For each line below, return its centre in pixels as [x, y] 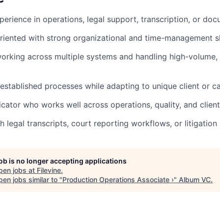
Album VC [195, 179]
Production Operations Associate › [118, 179]
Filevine [49, 170]
